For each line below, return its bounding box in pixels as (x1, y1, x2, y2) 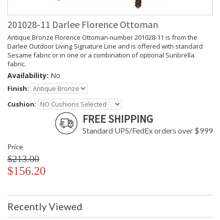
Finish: (7, 84, 29, 93)
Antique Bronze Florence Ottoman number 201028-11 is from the (7, 33, 197, 42)
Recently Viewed (7, 200, 82, 213)
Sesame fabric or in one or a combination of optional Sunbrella (7, 51, 194, 60)
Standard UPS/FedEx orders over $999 (82, 126, 213, 136)
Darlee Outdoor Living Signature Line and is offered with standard (7, 42, 203, 51)
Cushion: (7, 100, 36, 109)
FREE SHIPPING (82, 112, 153, 126)
